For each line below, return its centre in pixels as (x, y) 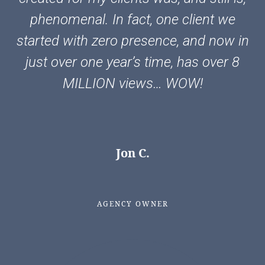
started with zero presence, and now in (132, 41)
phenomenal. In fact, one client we (132, 19)
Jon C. (132, 153)
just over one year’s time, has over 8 (132, 62)
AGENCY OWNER (132, 203)
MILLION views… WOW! (132, 83)
